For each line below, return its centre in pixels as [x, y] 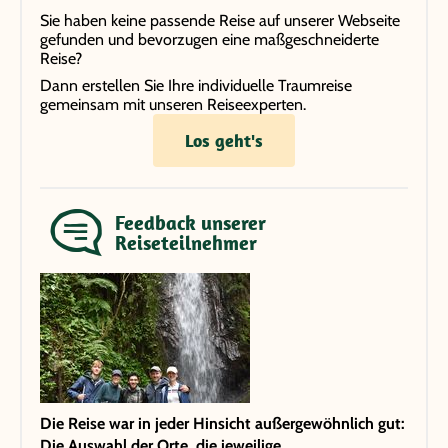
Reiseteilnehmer [186, 242]
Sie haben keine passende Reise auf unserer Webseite [220, 21]
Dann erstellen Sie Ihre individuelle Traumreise [196, 86]
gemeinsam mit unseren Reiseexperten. [173, 105]
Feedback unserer [191, 222]
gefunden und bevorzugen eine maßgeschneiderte [209, 40]
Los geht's [224, 140]
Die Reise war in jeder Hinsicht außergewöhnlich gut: [222, 423]
